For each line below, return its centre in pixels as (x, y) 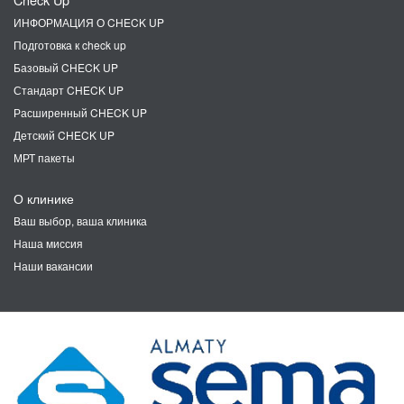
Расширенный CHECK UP (80, 112)
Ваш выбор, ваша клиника (80, 220)
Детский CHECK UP (64, 135)
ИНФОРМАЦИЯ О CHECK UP (89, 22)
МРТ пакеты (44, 157)
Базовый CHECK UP (66, 67)
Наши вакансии (53, 266)
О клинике (44, 198)
